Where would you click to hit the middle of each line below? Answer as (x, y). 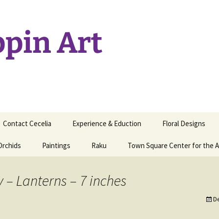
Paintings (56, 145)
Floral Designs (184, 123)
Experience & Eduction (107, 123)
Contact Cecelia (27, 123)
